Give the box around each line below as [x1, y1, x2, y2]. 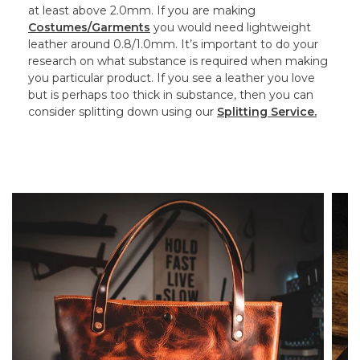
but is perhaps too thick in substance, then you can [28, 88, 313, 103]
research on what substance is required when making [28, 54, 328, 69]
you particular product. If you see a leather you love [28, 71, 315, 86]
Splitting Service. [217, 104, 317, 120]
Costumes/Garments [28, 20, 150, 35]
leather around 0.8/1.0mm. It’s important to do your [28, 37, 318, 52]
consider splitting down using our [28, 104, 217, 120]
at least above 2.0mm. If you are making [28, 3, 256, 18]
